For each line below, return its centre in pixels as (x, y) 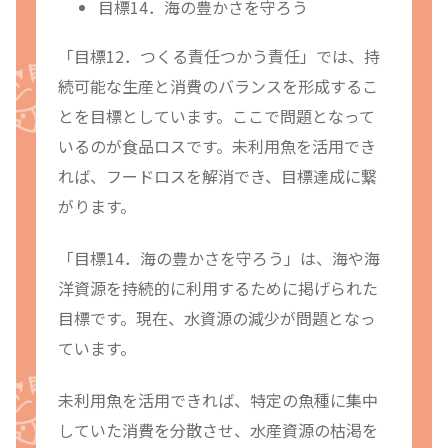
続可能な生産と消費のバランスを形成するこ (218, 85)
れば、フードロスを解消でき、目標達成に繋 (217, 175)
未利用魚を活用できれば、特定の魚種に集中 (218, 400)
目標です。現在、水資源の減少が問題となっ (217, 318)
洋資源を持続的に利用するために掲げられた (218, 288)
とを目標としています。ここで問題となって (216, 115)
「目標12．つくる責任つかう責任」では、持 (219, 55)
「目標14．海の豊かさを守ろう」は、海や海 (219, 258)
